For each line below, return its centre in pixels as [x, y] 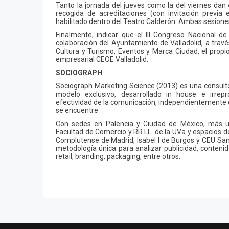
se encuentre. [78, 110]
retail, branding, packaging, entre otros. [118, 156]
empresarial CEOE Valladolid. [102, 59]
